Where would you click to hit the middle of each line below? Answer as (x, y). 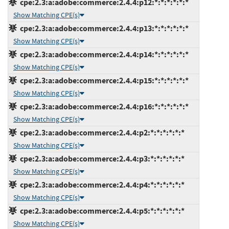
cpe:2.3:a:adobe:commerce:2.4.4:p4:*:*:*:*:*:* (101, 185)
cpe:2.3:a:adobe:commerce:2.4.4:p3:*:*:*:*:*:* (101, 158)
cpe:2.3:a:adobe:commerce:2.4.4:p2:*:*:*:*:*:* (101, 132)
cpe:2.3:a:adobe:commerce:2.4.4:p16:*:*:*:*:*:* (103, 106)
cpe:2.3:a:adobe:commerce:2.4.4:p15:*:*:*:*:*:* (103, 80)
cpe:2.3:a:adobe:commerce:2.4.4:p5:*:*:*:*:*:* (101, 211)
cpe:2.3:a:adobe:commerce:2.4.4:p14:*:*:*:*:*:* (103, 54)
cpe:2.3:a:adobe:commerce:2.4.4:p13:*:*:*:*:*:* (103, 28)
